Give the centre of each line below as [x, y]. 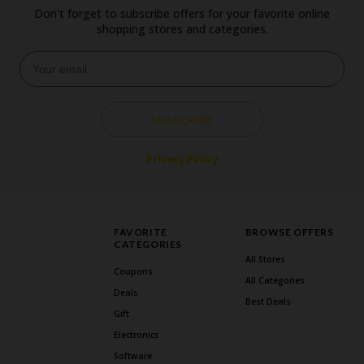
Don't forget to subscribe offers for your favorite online [182, 13]
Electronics [137, 335]
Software [133, 356]
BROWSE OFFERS [289, 232]
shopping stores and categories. [182, 29]
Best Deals [268, 301]
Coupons [134, 271]
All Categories [275, 280]
